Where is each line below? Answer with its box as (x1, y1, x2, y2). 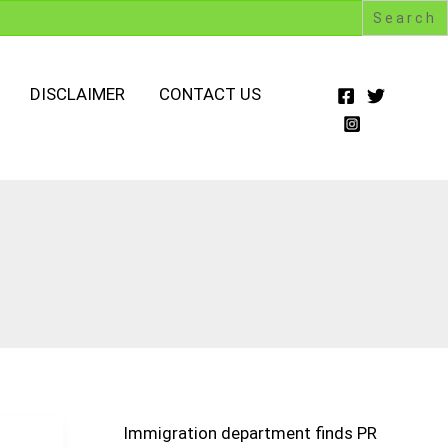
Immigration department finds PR (122, 423, 377, 444)
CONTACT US (159, 84, 261, 105)
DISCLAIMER (30, 84, 125, 105)
